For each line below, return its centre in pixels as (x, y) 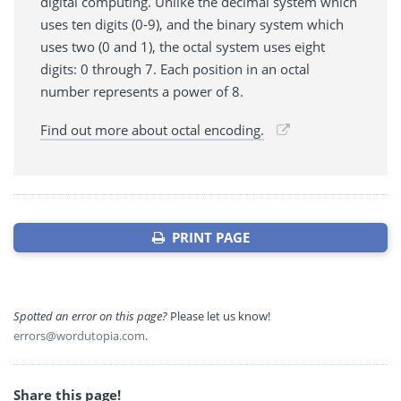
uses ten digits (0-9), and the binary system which (192, 25)
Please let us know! (219, 316)
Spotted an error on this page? (90, 316)
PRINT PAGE (207, 238)
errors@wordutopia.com (79, 336)
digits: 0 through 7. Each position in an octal (175, 69)
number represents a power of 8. (142, 92)
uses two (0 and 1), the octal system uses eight (183, 47)
